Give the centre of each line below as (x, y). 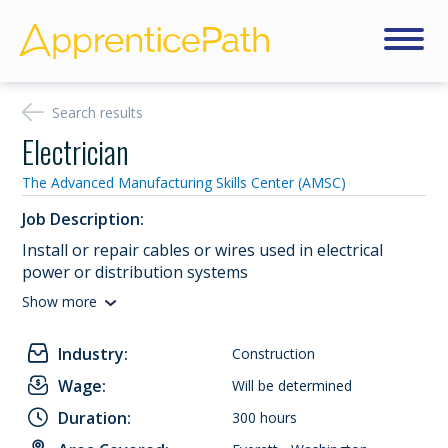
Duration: (95, 418)
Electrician (76, 151)
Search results (98, 112)
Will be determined (292, 385)
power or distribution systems (135, 272)
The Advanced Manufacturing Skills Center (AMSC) (184, 182)
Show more (60, 301)
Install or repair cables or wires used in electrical (203, 250)
